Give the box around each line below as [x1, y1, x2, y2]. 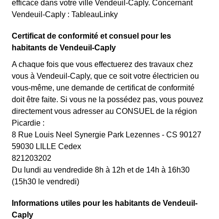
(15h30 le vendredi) [12, 177, 79, 186]
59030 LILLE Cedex [12, 142, 81, 151]
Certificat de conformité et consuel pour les [12, 32, 171, 40]
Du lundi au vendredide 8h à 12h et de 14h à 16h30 [12, 166, 190, 174]
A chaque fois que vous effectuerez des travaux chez [12, 60, 193, 68]
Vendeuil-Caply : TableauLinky [12, 10, 118, 19]
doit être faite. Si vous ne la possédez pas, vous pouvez [12, 95, 203, 104]
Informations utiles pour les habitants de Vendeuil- [12, 199, 197, 207]
